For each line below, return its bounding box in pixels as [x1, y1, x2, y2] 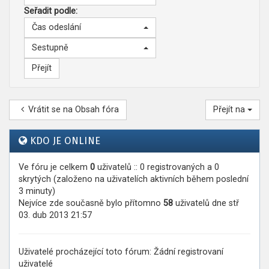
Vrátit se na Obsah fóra [28, 104, 119, 115]
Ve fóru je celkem [19, 162, 90, 172]
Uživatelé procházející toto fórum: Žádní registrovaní [19, 247, 223, 257]
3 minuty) [19, 186, 55, 196]
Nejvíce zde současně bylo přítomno [19, 198, 163, 208]
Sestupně [32, 43, 68, 53]
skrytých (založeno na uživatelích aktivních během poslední [19, 174, 249, 184]
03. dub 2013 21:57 [19, 210, 92, 220]
